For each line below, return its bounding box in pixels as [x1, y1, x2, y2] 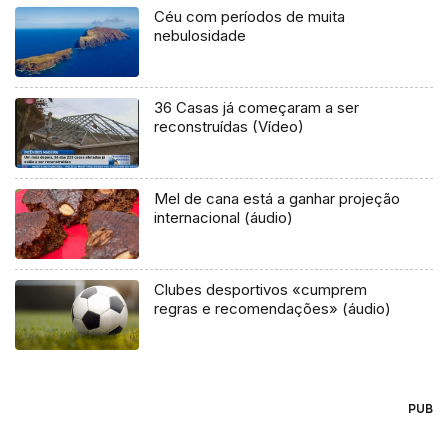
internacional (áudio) [154, 207, 294, 227]
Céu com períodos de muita [154, 6, 346, 26]
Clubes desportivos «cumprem [154, 279, 368, 299]
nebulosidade [154, 25, 247, 45]
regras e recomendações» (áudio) [154, 298, 392, 318]
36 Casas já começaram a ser [154, 97, 360, 117]
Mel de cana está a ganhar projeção [154, 188, 401, 208]
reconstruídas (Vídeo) [154, 116, 305, 136]
